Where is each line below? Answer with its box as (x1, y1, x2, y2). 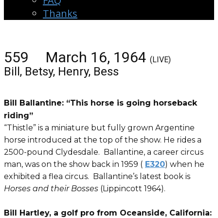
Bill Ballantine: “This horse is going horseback (4, 98, 197, 108)
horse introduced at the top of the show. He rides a (4, 135, 201, 145)
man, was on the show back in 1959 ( (4, 160, 143, 169)
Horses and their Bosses (4, 184, 98, 193)
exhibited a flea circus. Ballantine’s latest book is (4, 172, 190, 181)
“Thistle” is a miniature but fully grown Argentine (4, 123, 195, 132)
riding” (4, 111, 36, 120)
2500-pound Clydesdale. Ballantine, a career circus (4, 147, 203, 157)
